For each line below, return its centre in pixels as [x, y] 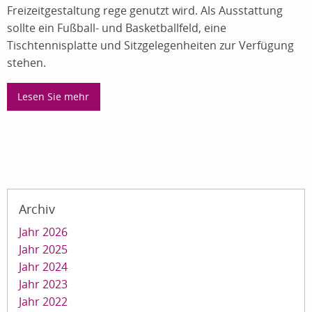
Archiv [37, 209]
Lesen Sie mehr [54, 96]
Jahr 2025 [43, 250]
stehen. [26, 62]
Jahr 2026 [43, 232]
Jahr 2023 [43, 284]
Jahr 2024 [43, 267]
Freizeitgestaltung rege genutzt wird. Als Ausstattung [145, 10]
